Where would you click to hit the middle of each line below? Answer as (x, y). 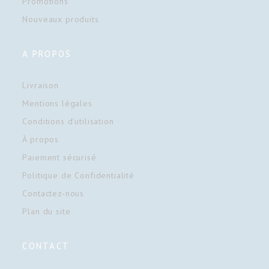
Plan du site (47, 211)
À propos (41, 139)
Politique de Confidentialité (78, 175)
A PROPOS (47, 53)
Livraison (41, 85)
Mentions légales (57, 103)
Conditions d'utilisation (68, 121)
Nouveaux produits (61, 19)
